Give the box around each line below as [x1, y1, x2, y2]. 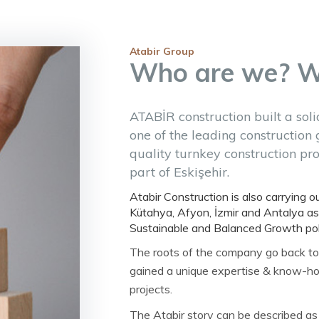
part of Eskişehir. [129, 164, 229, 181]
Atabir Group [129, 45, 194, 58]
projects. [129, 282, 172, 297]
